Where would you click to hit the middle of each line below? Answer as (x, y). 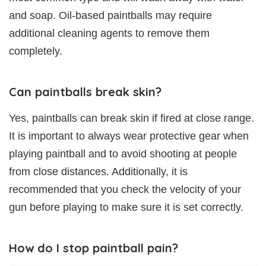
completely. (36, 51)
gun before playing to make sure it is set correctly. (126, 207)
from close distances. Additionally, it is (98, 171)
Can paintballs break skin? (85, 91)
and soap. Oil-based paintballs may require (110, 15)
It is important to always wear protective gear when (129, 136)
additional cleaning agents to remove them (109, 33)
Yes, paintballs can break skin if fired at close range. (132, 118)
